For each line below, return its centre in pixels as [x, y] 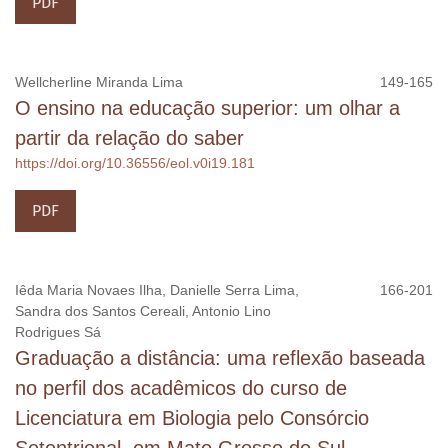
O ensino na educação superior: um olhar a [207, 107]
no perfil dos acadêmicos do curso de [181, 387]
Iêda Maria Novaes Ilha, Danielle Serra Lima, [157, 289]
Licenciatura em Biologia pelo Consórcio [192, 417]
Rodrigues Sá [58, 331]
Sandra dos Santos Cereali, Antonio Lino [143, 310]
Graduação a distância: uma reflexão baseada [220, 357]
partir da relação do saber [129, 137]
